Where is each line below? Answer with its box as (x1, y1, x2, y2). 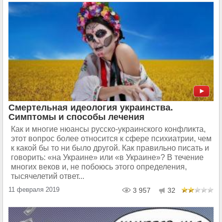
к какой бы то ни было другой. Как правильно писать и (11, 143, 209, 152)
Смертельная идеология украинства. (8, 102, 173, 112)
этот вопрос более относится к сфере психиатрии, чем (11, 134, 212, 143)
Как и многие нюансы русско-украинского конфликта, (11, 124, 206, 133)
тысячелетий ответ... (11, 171, 84, 180)
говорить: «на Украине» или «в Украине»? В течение (11, 153, 204, 162)
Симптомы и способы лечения (8, 111, 145, 122)
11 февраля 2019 (8, 185, 59, 193)
